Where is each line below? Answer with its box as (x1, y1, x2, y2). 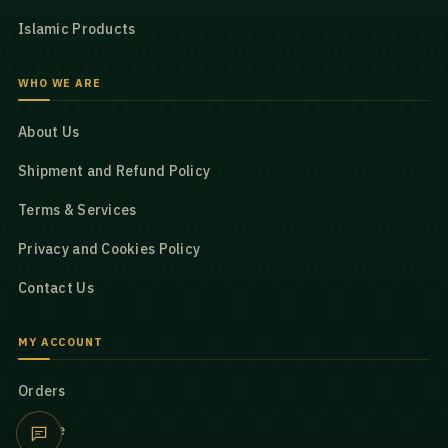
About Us (18, 123, 80, 141)
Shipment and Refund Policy (18, 162, 211, 180)
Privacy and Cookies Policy (18, 240, 201, 258)
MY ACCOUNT (18, 335, 103, 349)
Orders (18, 382, 66, 400)
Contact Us (18, 279, 94, 297)
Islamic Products (18, 20, 136, 38)
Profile (18, 421, 65, 439)
